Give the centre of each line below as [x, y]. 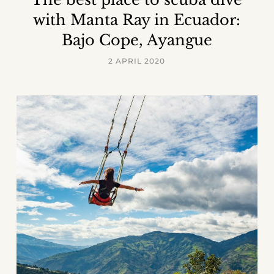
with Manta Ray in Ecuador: [137, 20]
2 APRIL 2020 [137, 61]
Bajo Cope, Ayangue [137, 40]
